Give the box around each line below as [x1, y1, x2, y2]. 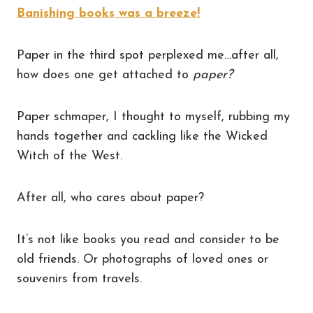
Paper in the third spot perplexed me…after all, [17, 49, 279, 63]
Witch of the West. [17, 150, 122, 163]
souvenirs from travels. [17, 272, 142, 286]
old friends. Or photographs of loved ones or [17, 253, 268, 267]
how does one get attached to [17, 68, 193, 82]
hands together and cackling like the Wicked [17, 130, 268, 144]
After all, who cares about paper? [17, 191, 204, 205]
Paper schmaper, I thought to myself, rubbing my [17, 110, 290, 124]
